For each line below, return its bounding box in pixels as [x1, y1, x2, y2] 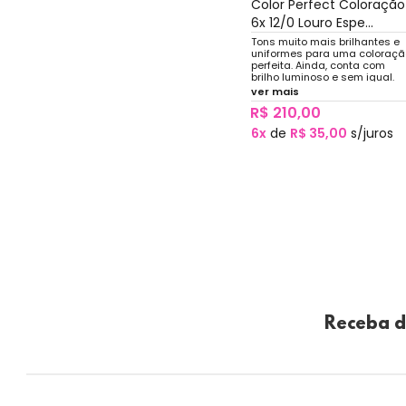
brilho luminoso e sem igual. [250, 69, 394, 84]
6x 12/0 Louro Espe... [250, 13, 373, 32]
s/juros [346, 123, 393, 142]
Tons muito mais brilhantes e [250, 34, 400, 49]
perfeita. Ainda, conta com [250, 57, 385, 72]
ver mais [250, 83, 299, 99]
